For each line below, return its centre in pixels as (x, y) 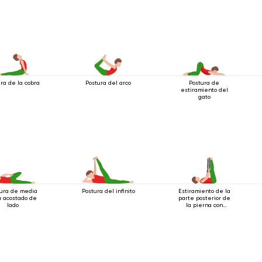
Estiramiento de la (204, 191)
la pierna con (204, 205)
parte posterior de (204, 198)
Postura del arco (108, 82)
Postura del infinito (108, 191)
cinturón (204, 212)
